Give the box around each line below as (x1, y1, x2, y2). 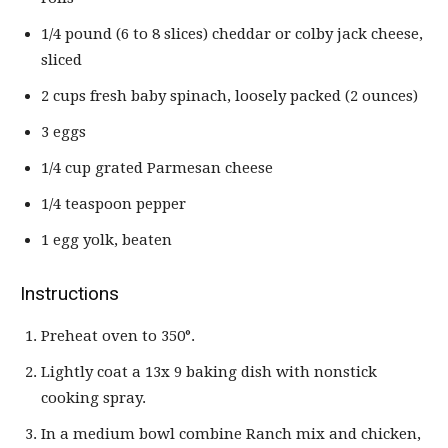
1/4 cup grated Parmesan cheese (41, 159, 273, 178)
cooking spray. (41, 389, 146, 408)
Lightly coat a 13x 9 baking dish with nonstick (41, 363, 377, 382)
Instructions (20, 282, 119, 306)
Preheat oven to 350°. (41, 327, 195, 346)
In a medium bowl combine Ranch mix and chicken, (41, 425, 421, 444)
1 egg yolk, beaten (41, 231, 172, 250)
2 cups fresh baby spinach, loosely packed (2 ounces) (41, 87, 418, 106)
